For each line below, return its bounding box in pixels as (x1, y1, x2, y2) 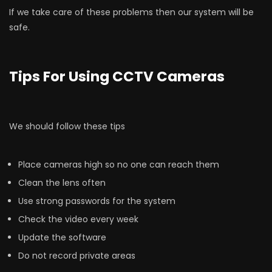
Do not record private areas (18, 250, 135, 262)
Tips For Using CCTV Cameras (9, 67, 225, 86)
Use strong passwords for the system (18, 195, 175, 207)
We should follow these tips (9, 120, 125, 132)
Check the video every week (18, 213, 138, 225)
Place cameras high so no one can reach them (18, 158, 219, 171)
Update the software (18, 231, 106, 243)
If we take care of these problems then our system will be (9, 6, 254, 18)
